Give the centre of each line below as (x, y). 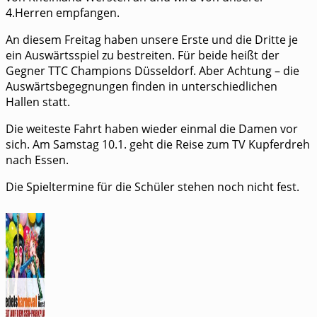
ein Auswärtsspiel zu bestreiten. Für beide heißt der (143, 55)
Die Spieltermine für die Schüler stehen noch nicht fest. (152, 186)
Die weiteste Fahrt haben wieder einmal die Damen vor (152, 128)
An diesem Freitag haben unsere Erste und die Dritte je (152, 39)
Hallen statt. (38, 102)
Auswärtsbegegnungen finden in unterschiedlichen (142, 86)
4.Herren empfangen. (63, 12)
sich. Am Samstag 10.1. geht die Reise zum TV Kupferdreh (158, 144)
